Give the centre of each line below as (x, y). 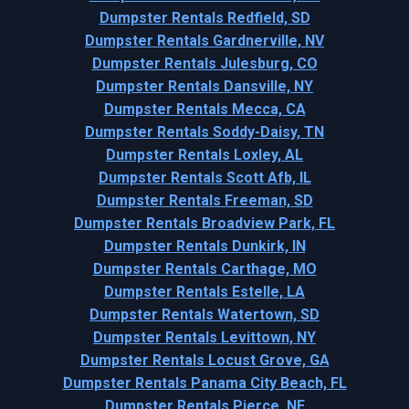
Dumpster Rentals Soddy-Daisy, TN (204, 132)
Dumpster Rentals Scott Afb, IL (204, 178)
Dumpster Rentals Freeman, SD (204, 201)
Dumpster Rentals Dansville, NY (204, 87)
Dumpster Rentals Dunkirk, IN (204, 246)
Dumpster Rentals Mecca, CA (204, 110)
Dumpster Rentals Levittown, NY (204, 338)
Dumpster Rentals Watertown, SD (204, 315)
